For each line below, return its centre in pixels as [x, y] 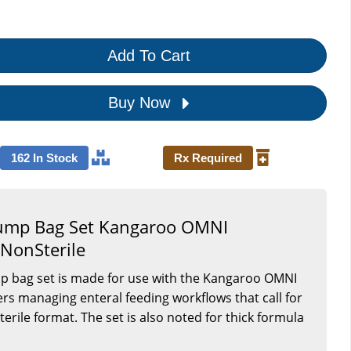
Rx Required [208, 157]
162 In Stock [44, 157]
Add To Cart [148, 55]
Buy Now [141, 102]
